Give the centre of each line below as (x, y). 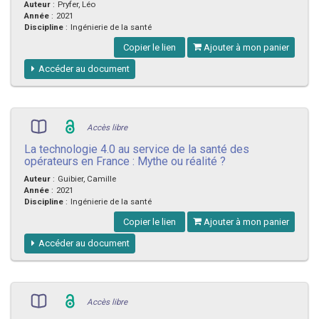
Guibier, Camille (87, 179)
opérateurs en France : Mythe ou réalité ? (125, 162)
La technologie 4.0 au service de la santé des (137, 150)
